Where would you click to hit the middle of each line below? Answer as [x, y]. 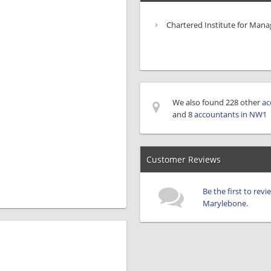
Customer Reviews [184, 159]
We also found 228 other [217, 102]
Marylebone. [225, 203]
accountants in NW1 [230, 114]
